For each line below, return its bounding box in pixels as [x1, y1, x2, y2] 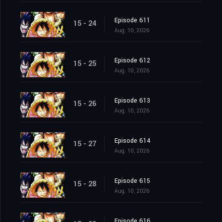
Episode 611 [114, 16, 150, 25]
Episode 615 [114, 176, 150, 186]
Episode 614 [114, 136, 151, 146]
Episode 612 [114, 56, 150, 65]
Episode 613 [114, 96, 150, 106]
